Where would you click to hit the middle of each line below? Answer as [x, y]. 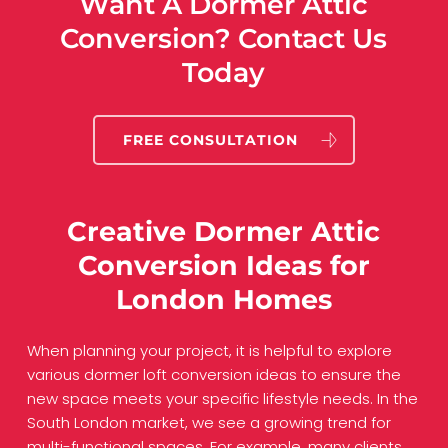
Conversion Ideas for [223, 265]
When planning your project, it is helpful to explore [209, 351]
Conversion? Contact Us [224, 38]
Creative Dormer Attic [224, 231]
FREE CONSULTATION [210, 139]
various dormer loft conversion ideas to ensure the [213, 375]
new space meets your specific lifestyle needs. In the [222, 399]
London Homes [223, 299]
